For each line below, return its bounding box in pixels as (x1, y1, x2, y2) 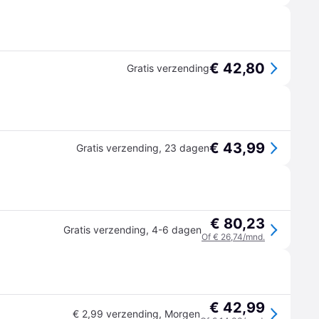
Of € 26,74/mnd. (202, 231, 265, 242)
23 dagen (164, 142, 209, 154)
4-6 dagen (152, 224, 202, 236)
